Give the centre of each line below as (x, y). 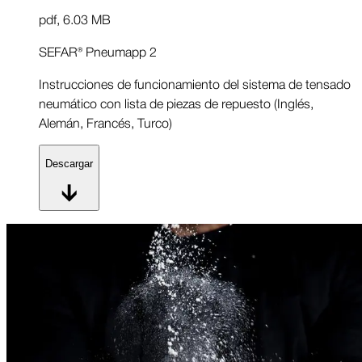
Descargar (69, 163)
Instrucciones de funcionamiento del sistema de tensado (195, 83)
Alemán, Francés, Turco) (105, 122)
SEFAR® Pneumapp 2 (98, 51)
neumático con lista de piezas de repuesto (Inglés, (176, 102)
